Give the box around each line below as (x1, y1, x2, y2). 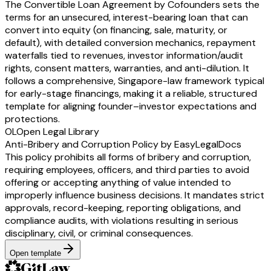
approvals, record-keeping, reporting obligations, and (5, 201, 241, 215)
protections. (5, 113, 60, 126)
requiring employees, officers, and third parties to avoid (5, 163, 249, 177)
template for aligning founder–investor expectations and (5, 100, 256, 113)
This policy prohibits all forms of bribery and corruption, (5, 151, 251, 164)
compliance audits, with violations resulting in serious (5, 214, 238, 227)
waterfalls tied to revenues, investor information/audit (5, 49, 243, 62)
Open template (10, 249, 61, 258)
